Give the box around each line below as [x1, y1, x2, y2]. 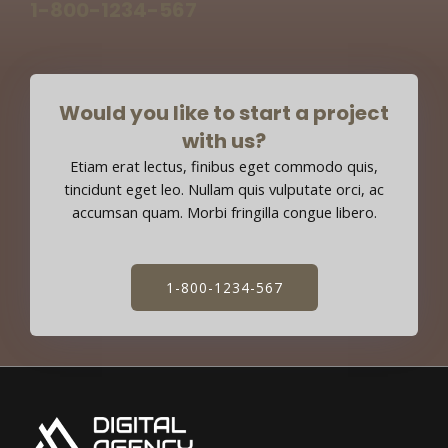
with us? [182, 127, 266, 155]
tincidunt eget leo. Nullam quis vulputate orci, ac [64, 179, 384, 199]
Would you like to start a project [59, 99, 389, 127]
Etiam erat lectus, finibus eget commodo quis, [70, 156, 378, 176]
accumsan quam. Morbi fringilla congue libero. [71, 202, 377, 222]
